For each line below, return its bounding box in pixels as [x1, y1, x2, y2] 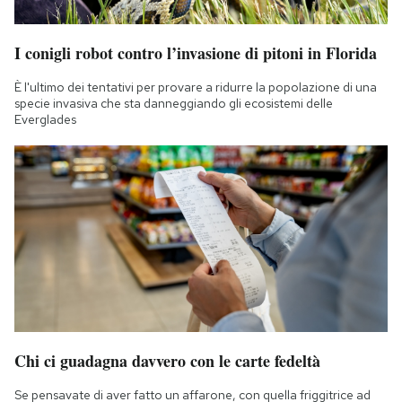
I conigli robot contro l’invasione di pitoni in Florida [14, 40, 377, 65]
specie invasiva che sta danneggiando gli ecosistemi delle [14, 94, 333, 111]
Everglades [14, 110, 76, 127]
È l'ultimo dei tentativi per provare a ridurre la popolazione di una [14, 78, 377, 95]
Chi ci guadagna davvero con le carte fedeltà [14, 348, 320, 372]
